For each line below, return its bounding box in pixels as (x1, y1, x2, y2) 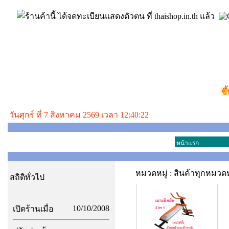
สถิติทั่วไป (9, 173, 44, 181)
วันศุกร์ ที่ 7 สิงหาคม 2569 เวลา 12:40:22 (9, 110, 149, 119)
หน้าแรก (176, 140, 199, 147)
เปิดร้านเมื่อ (13, 204, 54, 213)
